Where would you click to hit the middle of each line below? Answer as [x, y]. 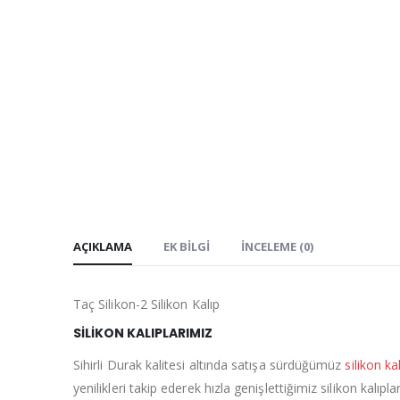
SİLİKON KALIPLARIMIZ [143, 333]
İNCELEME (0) [277, 247]
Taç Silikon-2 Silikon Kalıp [146, 304]
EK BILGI [187, 247]
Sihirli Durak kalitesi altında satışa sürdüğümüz [209, 365]
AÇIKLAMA [103, 247]
